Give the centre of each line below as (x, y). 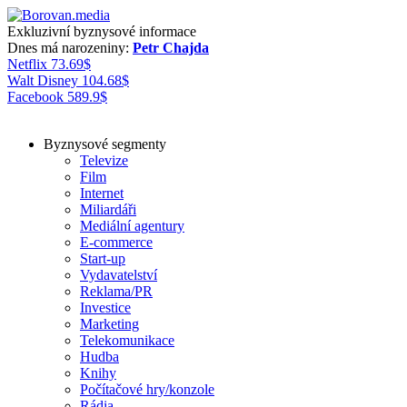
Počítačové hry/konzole (147, 389)
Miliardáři (108, 209)
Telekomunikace (127, 340)
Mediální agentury (132, 226)
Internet (102, 193)
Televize (104, 160)
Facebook (35, 97)
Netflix (27, 64)
